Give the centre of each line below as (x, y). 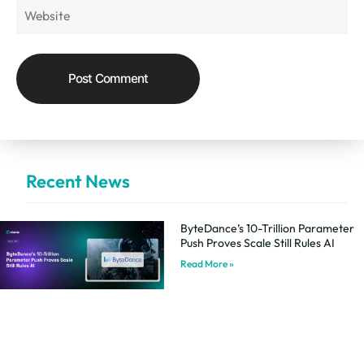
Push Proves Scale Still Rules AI (257, 243)
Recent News (78, 181)
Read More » (207, 263)
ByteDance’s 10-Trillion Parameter (267, 228)
